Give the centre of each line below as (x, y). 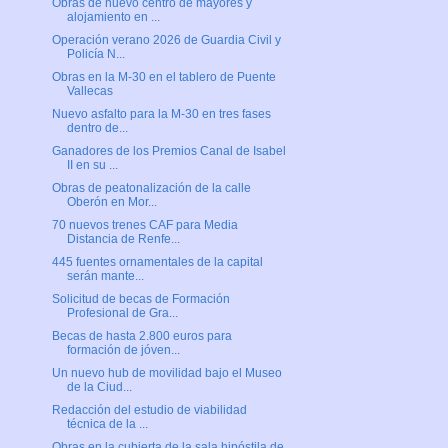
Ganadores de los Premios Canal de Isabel (168, 151)
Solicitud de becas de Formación (140, 299)
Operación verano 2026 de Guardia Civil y (166, 40)
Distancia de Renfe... (123, 239)
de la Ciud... (99, 387)
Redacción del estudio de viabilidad (149, 410)
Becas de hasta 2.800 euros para (141, 336)
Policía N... (95, 54)
